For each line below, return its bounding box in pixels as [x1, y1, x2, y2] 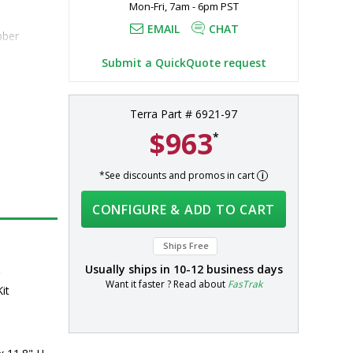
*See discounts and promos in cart [99, 168, 257, 182]
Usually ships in [84, 261, 173, 277]
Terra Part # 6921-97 [130, 106, 237, 121]
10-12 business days [173, 261, 283, 277]
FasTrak [227, 277, 262, 291]
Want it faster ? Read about [105, 277, 228, 291]
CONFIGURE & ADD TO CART [91, 200, 276, 218]
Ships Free [163, 239, 209, 251]
